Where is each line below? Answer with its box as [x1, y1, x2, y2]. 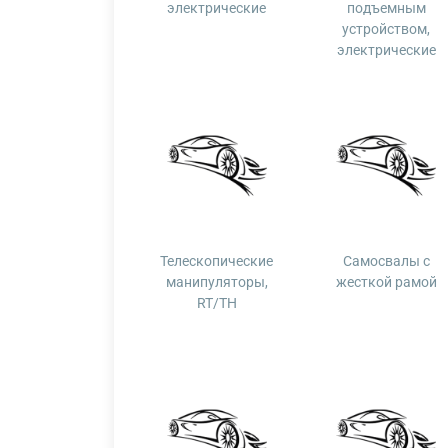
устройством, [342, 21, 431, 37]
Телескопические [160, 253, 274, 269]
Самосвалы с [342, 253, 430, 269]
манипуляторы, [165, 274, 268, 290]
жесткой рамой [335, 274, 437, 290]
